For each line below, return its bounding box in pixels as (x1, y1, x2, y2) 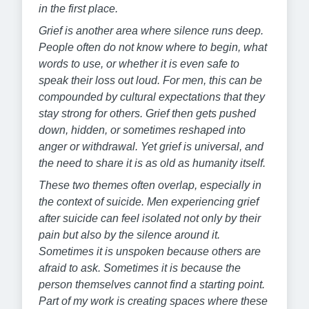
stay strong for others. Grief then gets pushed (39, 107, 256, 119)
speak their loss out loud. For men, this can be (39, 74, 262, 86)
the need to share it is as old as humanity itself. (39, 157, 266, 169)
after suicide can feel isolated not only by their (39, 212, 261, 224)
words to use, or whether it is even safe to (39, 57, 239, 70)
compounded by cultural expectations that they (39, 90, 265, 103)
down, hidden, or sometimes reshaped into (39, 123, 246, 136)
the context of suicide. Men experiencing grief (39, 195, 259, 208)
